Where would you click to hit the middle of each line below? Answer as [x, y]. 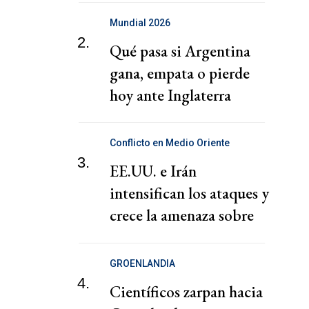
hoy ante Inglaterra [170, 96]
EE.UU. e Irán [153, 171]
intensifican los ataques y [189, 193]
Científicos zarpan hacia [186, 291]
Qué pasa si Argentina [180, 51]
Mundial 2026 [140, 23]
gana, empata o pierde [180, 73]
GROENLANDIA [142, 263]
